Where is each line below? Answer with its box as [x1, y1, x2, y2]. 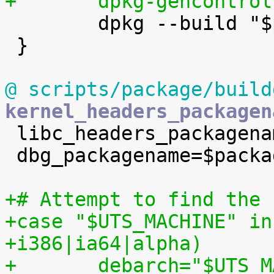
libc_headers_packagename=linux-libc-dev [5, 122, 17, 144]
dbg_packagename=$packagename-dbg [5, 144, 17, 166]
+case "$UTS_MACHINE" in [5, 210, 272, 232]
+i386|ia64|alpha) [5, 232, 202, 254]
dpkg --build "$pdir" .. [5, 12, 17, 34]
